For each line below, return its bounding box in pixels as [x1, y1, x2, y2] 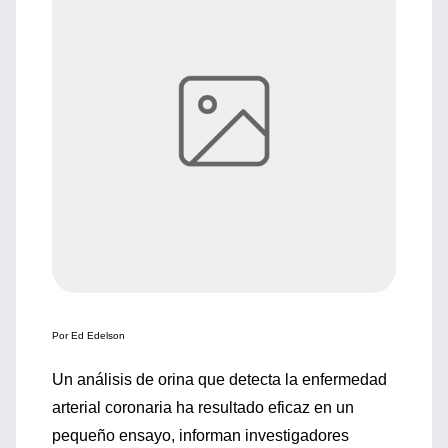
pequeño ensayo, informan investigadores [52, 427, 349, 444]
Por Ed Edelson [52, 330, 125, 341]
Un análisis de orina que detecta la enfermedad [52, 371, 387, 388]
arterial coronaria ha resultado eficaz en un [52, 399, 354, 416]
